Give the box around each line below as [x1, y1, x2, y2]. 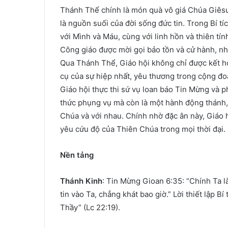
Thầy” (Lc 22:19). [60, 203, 120, 212]
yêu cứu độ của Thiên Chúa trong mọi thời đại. [60, 124, 225, 134]
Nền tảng [60, 150, 94, 160]
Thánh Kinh [60, 176, 102, 186]
